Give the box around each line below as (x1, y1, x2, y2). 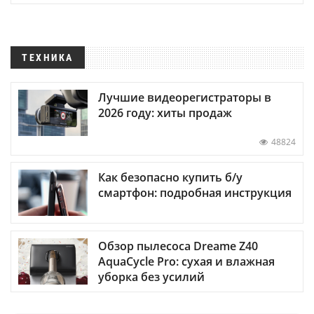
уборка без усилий (98, 268, 205, 285)
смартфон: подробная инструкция (98, 185, 292, 201)
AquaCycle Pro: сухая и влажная (98, 253, 275, 269)
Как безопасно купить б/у (98, 170, 243, 186)
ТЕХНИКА (22, 52, 74, 63)
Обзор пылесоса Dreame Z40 (98, 238, 258, 254)
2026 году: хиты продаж (98, 105, 232, 121)
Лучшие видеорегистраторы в (98, 90, 271, 106)
